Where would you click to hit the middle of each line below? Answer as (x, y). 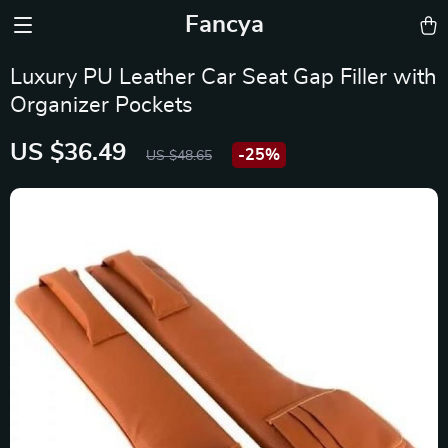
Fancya (224, 25)
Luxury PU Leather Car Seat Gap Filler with (223, 77)
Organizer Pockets (101, 105)
